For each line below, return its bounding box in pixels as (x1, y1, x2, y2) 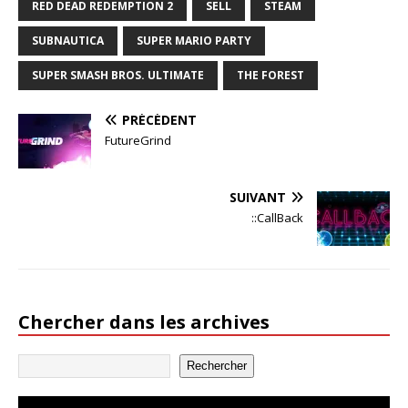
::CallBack (251, 209, 303, 226)
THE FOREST (237, 66, 304, 83)
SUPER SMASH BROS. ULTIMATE (32, 66, 204, 83)
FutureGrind (105, 131, 171, 148)
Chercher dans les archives (18, 309, 270, 334)
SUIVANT (229, 188, 286, 206)
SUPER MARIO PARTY (137, 32, 251, 48)
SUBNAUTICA (32, 32, 104, 48)
